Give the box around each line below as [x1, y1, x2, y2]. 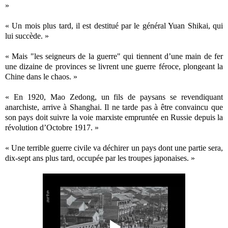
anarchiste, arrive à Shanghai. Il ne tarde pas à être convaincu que [5, 102, 223, 111]
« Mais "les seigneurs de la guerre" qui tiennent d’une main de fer [5, 51, 223, 61]
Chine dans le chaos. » [5, 72, 77, 81]
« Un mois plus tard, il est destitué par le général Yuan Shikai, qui [5, 21, 223, 30]
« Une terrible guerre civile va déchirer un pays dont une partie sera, [5, 143, 223, 152]
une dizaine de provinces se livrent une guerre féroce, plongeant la [5, 62, 223, 71]
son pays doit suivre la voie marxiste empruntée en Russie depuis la [5, 112, 223, 122]
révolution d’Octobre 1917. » [5, 123, 99, 132]
